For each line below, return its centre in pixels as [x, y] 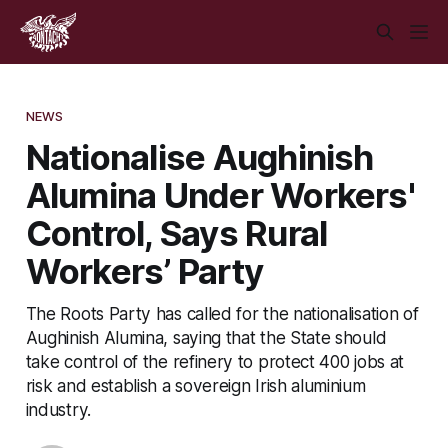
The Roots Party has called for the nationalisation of [222, 313]
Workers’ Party [144, 270]
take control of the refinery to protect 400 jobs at [214, 361]
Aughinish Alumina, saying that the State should [206, 337]
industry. [58, 409]
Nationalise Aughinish [199, 156]
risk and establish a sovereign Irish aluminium [195, 385]
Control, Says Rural [176, 232]
